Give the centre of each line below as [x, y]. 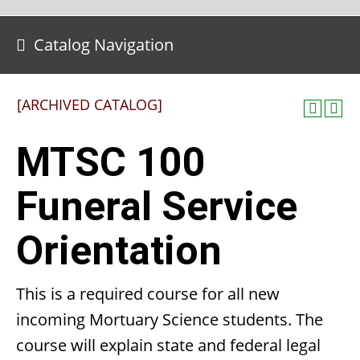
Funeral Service [157, 207]
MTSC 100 [111, 162]
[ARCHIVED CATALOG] [90, 104]
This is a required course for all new [148, 294]
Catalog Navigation [104, 45]
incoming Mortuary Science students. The [170, 319]
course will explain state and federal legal [168, 345]
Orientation [119, 251]
